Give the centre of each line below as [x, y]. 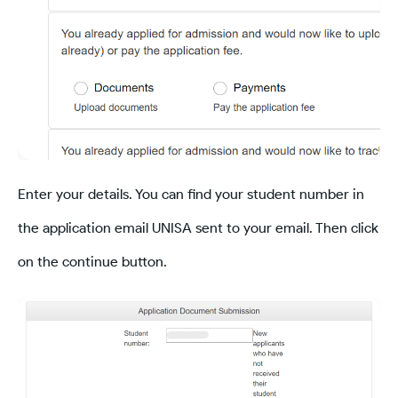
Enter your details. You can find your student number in [191, 195]
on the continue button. [92, 262]
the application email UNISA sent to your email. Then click [198, 228]
